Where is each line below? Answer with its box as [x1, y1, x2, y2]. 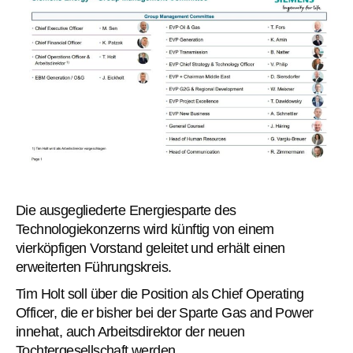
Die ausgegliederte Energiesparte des [16, 202, 236, 218]
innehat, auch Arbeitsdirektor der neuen [16, 323, 245, 340]
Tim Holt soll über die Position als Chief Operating [16, 285, 304, 302]
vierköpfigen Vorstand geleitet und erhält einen [16, 240, 285, 256]
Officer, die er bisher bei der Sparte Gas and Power [16, 304, 314, 321]
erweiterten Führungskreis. [16, 258, 172, 275]
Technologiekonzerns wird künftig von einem [16, 221, 274, 237]
